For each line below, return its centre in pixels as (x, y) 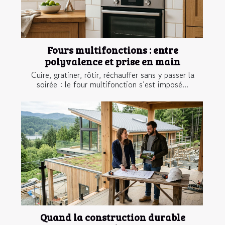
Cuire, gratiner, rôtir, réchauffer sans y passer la (113, 75)
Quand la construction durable (113, 217)
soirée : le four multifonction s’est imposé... (113, 85)
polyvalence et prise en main (113, 62)
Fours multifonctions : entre (113, 50)
